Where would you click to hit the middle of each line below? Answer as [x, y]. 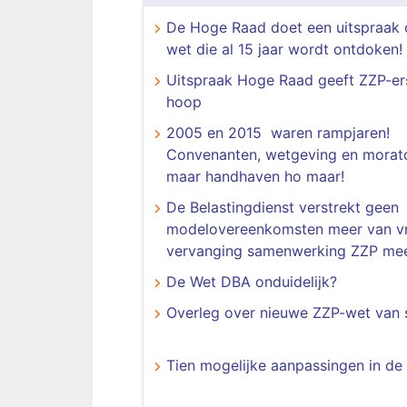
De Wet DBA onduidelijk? [252, 282]
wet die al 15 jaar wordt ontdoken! [284, 49]
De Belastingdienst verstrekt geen [283, 207]
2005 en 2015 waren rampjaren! [278, 133]
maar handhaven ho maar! [255, 176]
